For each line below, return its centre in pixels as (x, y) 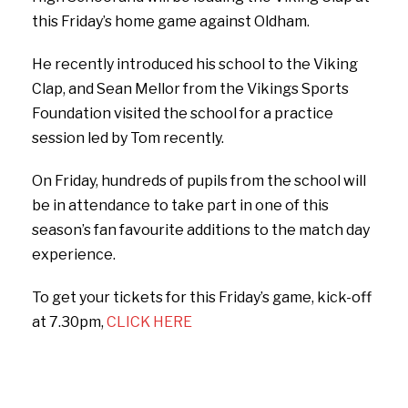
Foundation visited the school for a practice (183, 113)
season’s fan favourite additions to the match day (201, 229)
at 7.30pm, (69, 321)
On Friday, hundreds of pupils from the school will (199, 180)
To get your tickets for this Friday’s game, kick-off (202, 297)
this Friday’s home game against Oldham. (171, 21)
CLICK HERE (149, 321)
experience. (74, 254)
